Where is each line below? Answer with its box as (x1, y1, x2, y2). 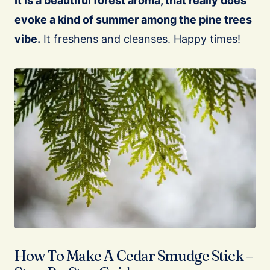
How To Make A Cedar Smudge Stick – (14, 247, 253, 265)
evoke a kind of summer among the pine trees (14, 13, 252, 27)
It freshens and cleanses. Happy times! (40, 33, 240, 46)
